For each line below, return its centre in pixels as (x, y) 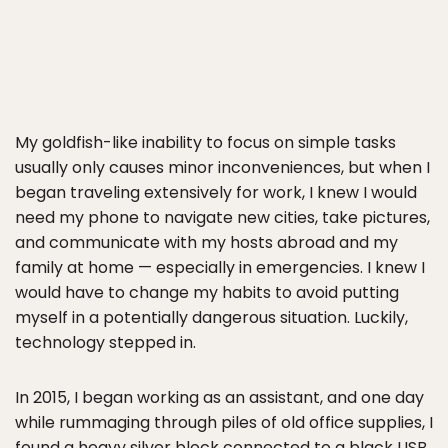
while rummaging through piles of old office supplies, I (224, 422)
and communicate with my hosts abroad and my (206, 242)
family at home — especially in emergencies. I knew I (220, 267)
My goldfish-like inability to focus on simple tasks (205, 142)
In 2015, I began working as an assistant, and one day (219, 397)
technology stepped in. (105, 342)
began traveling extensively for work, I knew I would (216, 192)
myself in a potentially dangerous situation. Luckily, (211, 317)
